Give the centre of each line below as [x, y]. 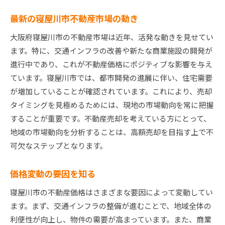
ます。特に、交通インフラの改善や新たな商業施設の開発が [111, 51]
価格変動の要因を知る [53, 174]
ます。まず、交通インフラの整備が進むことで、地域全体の [111, 206]
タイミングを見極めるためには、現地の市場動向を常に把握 [112, 105]
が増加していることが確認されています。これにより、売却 [111, 91]
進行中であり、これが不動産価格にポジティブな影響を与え [111, 64]
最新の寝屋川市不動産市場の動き [74, 19]
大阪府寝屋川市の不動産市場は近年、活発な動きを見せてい [112, 37]
